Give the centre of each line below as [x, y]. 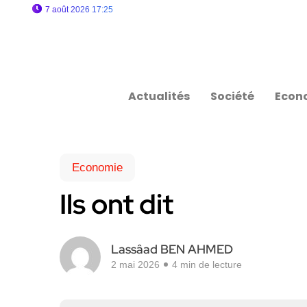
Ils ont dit [116, 204]
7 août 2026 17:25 [79, 10]
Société [233, 96]
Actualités [159, 96]
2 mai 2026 [135, 265]
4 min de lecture [207, 265]
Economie [97, 168]
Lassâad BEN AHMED [172, 249]
